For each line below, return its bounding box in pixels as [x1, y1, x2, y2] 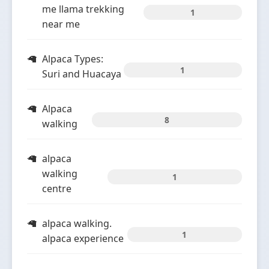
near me [42, 17, 80, 31]
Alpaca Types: [42, 52, 103, 65]
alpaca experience [42, 232, 124, 245]
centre [42, 182, 71, 195]
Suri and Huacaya [42, 67, 121, 80]
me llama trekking [42, 2, 124, 16]
